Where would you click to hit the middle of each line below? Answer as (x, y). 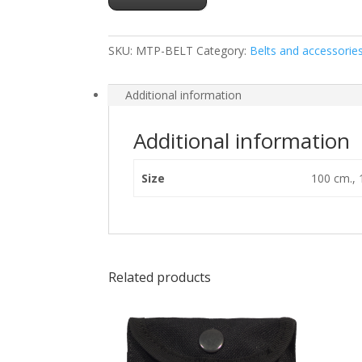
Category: (223, 51)
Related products (160, 277)
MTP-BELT (165, 51)
